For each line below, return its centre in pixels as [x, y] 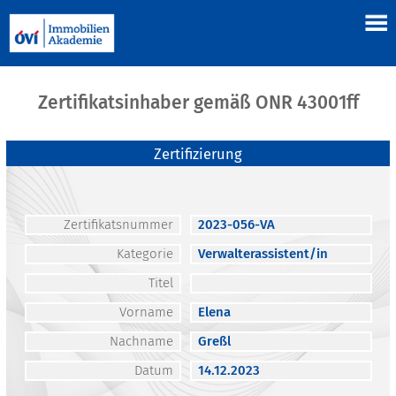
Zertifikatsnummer [118, 225]
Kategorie [145, 254]
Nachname [141, 342]
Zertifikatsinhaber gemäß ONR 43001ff [198, 103]
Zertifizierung [198, 155]
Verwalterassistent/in [263, 254]
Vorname [146, 312]
